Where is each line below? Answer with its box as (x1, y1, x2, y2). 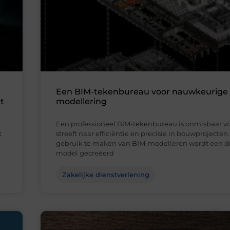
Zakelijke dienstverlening (62, 170, 149, 179)
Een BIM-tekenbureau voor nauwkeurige (56, 87, 228, 97)
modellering (56, 97, 107, 107)
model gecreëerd (56, 149, 114, 158)
